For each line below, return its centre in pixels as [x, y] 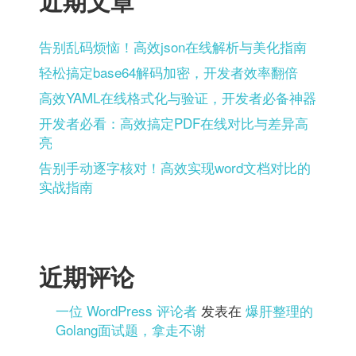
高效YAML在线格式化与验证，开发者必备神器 [178, 98]
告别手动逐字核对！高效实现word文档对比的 [175, 168]
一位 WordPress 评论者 [127, 310]
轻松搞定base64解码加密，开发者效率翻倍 [168, 72]
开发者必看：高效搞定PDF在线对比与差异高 [174, 123]
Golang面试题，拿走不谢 [131, 329]
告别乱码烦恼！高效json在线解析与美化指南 [173, 47]
